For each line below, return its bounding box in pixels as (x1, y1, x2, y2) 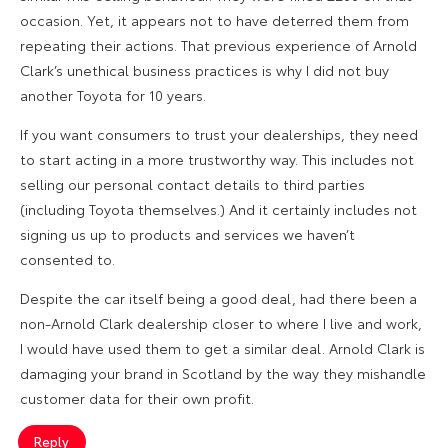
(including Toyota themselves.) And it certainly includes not (20, 198, 417, 219)
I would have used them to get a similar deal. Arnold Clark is (20, 337, 425, 358)
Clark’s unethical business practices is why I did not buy (20, 59, 389, 80)
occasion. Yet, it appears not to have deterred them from (20, 9, 409, 30)
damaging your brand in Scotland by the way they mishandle (20, 362, 426, 383)
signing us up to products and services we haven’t (20, 223, 355, 244)
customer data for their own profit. (20, 387, 254, 408)
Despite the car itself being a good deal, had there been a (20, 287, 417, 308)
